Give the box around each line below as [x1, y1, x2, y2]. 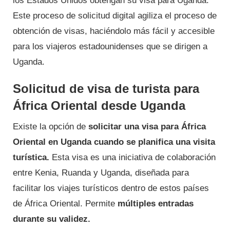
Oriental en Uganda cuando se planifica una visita [13, 137, 215, 147]
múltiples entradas [118, 198, 194, 208]
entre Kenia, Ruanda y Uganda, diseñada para [13, 167, 189, 178]
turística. [13, 152, 49, 162]
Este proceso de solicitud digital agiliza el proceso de [13, 10, 217, 21]
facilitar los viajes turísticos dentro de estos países [13, 183, 209, 193]
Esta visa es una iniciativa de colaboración [49, 152, 216, 162]
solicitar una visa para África [88, 121, 206, 131]
